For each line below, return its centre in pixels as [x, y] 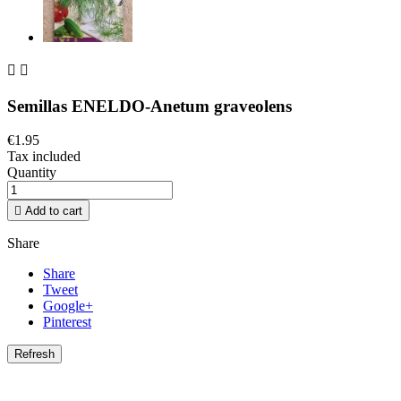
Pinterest [67, 322]
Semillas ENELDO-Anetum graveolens [149, 106]
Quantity [32, 173]
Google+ [68, 306]
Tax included [44, 157]
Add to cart [54, 211]
